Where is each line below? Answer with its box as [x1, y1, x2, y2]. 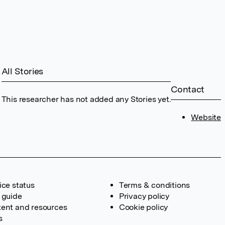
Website [191, 113, 221, 122]
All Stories [1, 66, 43, 76]
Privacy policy [119, 191, 169, 201]
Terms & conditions [119, 180, 190, 190]
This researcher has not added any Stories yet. [1, 94, 171, 104]
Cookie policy [119, 202, 168, 212]
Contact [171, 84, 205, 94]
